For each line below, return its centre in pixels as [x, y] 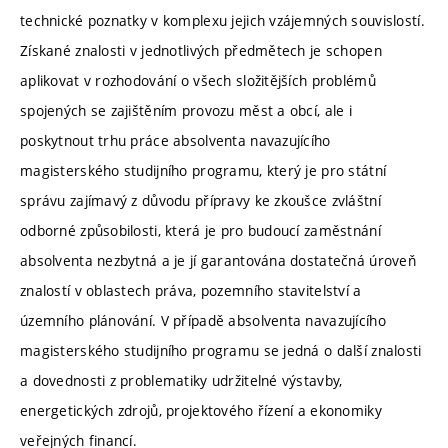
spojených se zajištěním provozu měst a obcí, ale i [186, 111]
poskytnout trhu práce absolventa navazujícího [175, 141]
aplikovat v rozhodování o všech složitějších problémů [198, 81]
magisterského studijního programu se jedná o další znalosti [221, 351]
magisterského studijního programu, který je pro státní [203, 171]
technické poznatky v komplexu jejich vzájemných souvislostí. [222, 21]
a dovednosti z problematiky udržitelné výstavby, [181, 381]
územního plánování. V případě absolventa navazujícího [203, 321]
